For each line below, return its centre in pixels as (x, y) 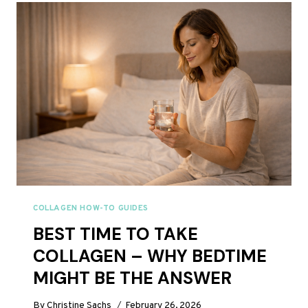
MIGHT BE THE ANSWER (132, 278)
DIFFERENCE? (123, 33)
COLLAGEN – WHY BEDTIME (150, 256)
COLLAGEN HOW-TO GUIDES (91, 208)
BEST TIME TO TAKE (115, 234)
